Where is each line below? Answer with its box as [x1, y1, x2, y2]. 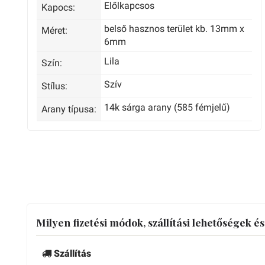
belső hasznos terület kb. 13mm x [104, 23, 245, 34]
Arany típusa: [41, 104, 96, 115]
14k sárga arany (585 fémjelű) [104, 102, 231, 113]
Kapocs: [41, 2, 75, 13]
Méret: [41, 25, 67, 36]
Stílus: [41, 80, 67, 92]
